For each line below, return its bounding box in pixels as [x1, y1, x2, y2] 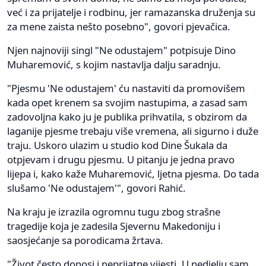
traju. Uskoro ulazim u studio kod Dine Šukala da [7, 138, 227, 152]
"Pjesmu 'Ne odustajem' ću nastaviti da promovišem [7, 81, 245, 95]
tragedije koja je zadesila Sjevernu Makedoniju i [7, 218, 220, 233]
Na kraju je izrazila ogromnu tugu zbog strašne [7, 204, 220, 218]
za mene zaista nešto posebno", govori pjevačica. [7, 19, 230, 33]
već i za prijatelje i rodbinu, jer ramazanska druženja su [7, 5, 255, 19]
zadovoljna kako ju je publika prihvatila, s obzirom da [7, 109, 247, 123]
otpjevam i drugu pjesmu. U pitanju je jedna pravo [7, 152, 235, 166]
